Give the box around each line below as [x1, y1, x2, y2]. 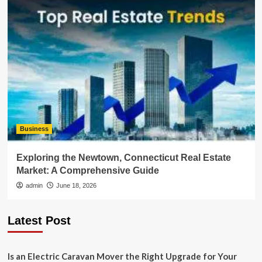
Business [19, 125, 49, 133]
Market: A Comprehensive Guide [16, 166, 159, 176]
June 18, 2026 [56, 182, 96, 189]
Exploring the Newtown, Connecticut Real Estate [16, 153, 231, 163]
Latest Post [7, 214, 71, 227]
